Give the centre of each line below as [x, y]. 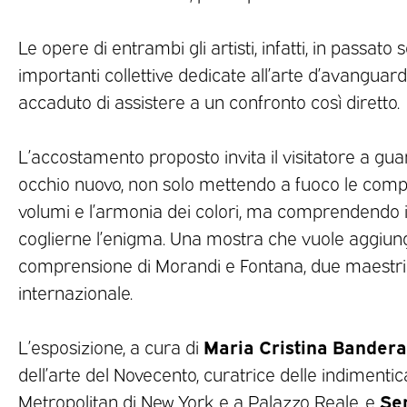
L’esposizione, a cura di [111, 347]
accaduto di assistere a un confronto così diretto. [209, 101]
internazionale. [75, 292]
